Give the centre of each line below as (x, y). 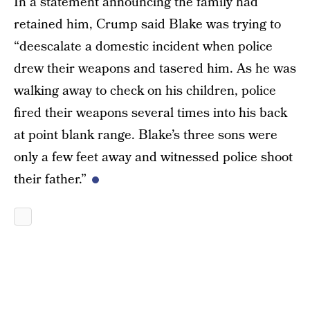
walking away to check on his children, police (145, 91)
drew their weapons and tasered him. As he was (155, 69)
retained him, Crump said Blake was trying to (147, 24)
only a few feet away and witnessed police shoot (153, 157)
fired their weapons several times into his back (151, 113)
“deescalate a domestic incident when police (143, 46)
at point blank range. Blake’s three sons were (146, 135)
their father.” (50, 179)
